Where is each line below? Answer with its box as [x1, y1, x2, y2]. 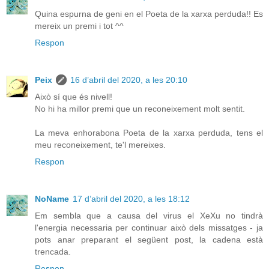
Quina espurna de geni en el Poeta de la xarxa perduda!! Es [35, 9, 263, 19]
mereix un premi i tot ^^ [35, 21, 124, 31]
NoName [35, 194, 69, 204]
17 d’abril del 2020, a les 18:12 [73, 194, 190, 204]
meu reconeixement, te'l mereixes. [35, 140, 166, 150]
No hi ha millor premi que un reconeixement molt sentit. [35, 104, 245, 114]
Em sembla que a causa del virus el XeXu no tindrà [35, 211, 263, 221]
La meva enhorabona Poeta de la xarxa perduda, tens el [35, 128, 263, 138]
